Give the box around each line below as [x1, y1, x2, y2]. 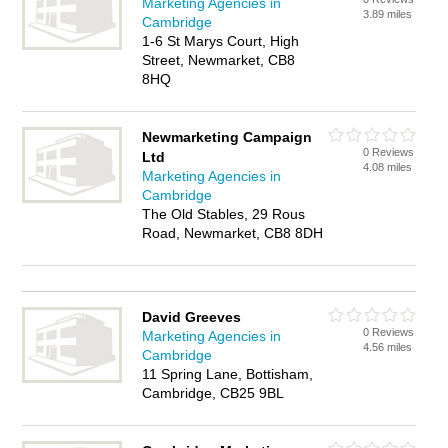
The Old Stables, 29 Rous [142, 206, 306, 222]
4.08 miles [363, 161, 413, 173]
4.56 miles [363, 341, 413, 353]
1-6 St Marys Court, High [142, 33, 300, 49]
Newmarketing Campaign [142, 129, 313, 145]
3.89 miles [363, 8, 413, 20]
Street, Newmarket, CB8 [142, 52, 296, 68]
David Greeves [142, 309, 242, 325]
